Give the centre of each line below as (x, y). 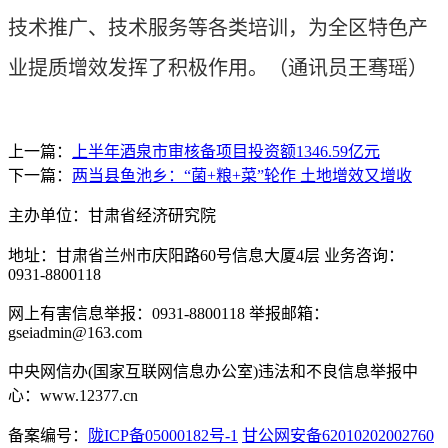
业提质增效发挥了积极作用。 (138, 68)
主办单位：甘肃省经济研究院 (112, 215)
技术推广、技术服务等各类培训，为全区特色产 (218, 28)
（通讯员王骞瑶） (348, 68)
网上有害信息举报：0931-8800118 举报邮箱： (168, 313)
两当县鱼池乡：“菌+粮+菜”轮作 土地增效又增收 (242, 175)
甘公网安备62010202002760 (338, 435)
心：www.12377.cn (73, 395)
